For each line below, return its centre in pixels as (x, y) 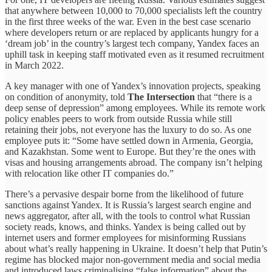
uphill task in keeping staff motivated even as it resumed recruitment (134, 54)
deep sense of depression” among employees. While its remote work (135, 107)
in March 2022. (36, 65)
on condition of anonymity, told (66, 97)
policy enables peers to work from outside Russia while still (118, 118)
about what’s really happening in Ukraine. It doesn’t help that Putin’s (136, 248)
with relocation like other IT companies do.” (89, 173)
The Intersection (161, 97)
